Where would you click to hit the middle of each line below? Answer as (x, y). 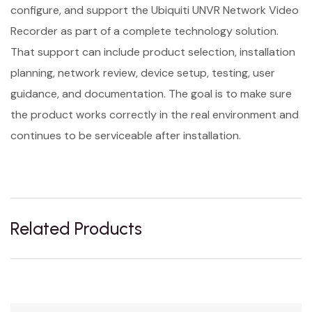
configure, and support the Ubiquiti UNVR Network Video (155, 10)
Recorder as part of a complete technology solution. (145, 31)
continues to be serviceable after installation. (126, 135)
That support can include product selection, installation (153, 52)
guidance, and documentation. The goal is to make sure (151, 94)
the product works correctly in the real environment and (155, 115)
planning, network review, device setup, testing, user (143, 73)
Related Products (76, 228)
